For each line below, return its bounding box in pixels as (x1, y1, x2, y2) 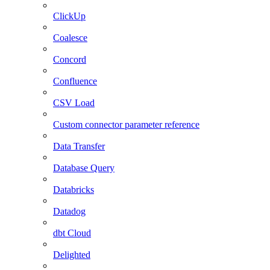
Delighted (53, 249, 90, 260)
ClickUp (53, 10, 86, 21)
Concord (53, 54, 86, 64)
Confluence (53, 75, 97, 86)
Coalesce (53, 32, 87, 43)
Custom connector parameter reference (53, 119, 199, 130)
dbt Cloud (53, 227, 91, 238)
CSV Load (53, 97, 95, 108)
